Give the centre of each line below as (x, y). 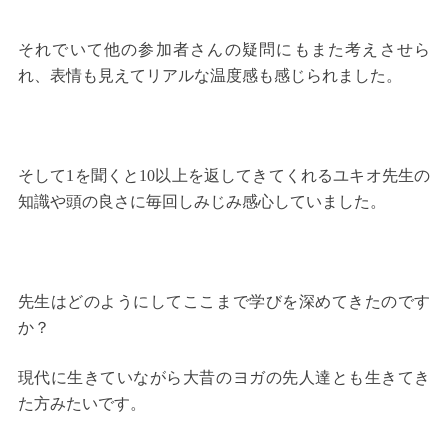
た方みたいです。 (81, 404)
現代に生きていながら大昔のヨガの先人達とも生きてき (224, 378)
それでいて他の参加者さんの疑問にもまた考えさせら (224, 50)
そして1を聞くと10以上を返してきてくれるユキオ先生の (224, 176)
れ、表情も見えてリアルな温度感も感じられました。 (209, 76)
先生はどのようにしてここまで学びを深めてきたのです (224, 302)
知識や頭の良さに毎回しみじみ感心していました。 (201, 202)
